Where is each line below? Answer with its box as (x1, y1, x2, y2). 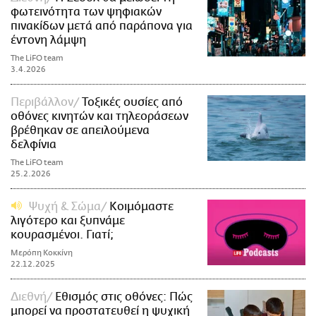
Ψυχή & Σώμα (29, 200, 102, 214)
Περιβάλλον (11, 96, 73, 109)
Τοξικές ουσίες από (82, 96, 183, 109)
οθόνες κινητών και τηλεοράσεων (11, 110, 188, 123)
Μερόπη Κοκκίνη (11, 248, 73, 258)
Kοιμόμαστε (109, 200, 174, 214)
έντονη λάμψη (11, 34, 86, 47)
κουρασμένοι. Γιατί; (11, 229, 114, 242)
